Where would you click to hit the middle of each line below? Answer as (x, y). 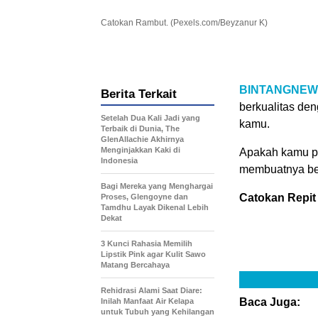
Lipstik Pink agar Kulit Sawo (153, 254)
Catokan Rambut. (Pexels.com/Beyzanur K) (184, 23)
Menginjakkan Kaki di (141, 150)
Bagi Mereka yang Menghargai (157, 186)
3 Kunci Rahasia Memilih (147, 244)
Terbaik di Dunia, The (140, 129)
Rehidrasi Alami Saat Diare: (152, 291)
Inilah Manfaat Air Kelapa (147, 301)
